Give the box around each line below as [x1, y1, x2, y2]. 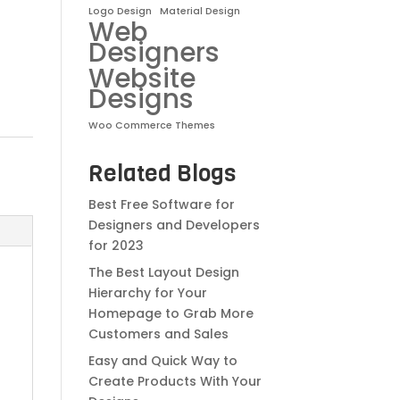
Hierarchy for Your [87, 283, 207, 302]
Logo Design [87, 4, 152, 18]
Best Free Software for [87, 195, 235, 213]
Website [87, 59, 196, 96]
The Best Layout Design [87, 262, 239, 281]
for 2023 [87, 236, 144, 254]
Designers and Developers [87, 215, 260, 234]
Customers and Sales [87, 324, 229, 343]
